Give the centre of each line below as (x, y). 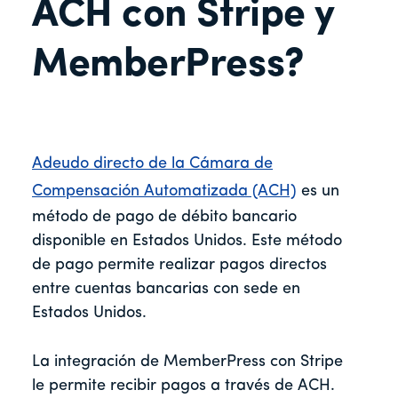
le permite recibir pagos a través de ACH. (183, 386)
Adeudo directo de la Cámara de (152, 164)
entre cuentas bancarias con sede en (166, 290)
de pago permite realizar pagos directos (179, 266)
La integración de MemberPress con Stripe (187, 362)
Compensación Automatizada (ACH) (164, 192)
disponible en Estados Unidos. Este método (187, 242)
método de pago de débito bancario (164, 218)
